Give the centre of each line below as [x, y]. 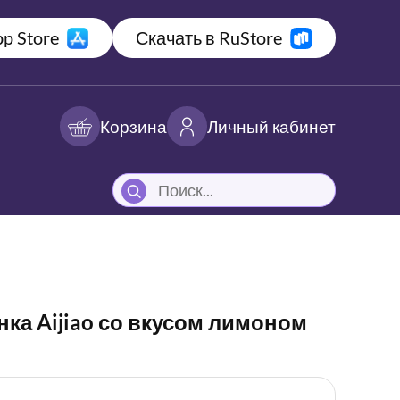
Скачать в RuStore [209, 37]
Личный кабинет [271, 126]
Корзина [133, 126]
